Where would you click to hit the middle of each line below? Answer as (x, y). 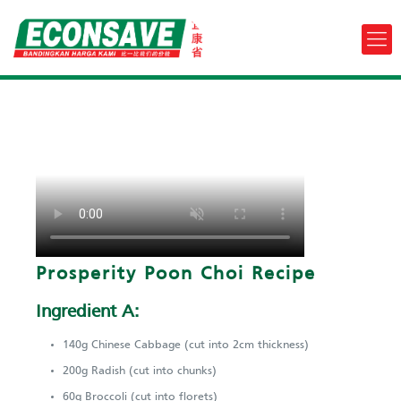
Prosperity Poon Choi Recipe (176, 274)
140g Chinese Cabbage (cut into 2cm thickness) (186, 345)
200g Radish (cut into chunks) (140, 371)
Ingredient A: (87, 312)
